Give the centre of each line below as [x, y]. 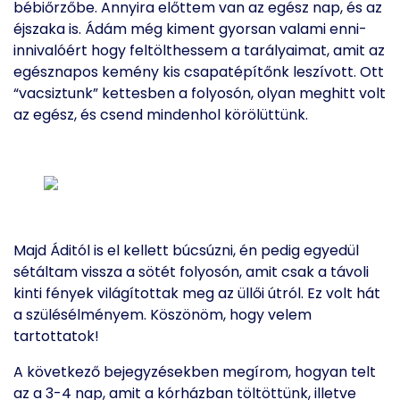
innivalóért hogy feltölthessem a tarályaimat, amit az [199, 50]
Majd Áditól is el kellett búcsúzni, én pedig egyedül [186, 250]
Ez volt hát [344, 293]
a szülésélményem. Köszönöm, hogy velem [162, 315]
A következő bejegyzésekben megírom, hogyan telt [195, 372]
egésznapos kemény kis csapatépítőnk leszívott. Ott [199, 72]
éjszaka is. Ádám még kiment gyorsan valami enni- [190, 29]
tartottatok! [56, 336]
